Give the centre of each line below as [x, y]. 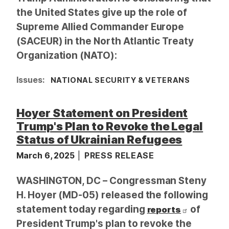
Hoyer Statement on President [102, 113]
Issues [29, 80]
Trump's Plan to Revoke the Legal [110, 127]
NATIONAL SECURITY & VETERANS [120, 80]
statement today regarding [82, 209]
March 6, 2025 [47, 155]
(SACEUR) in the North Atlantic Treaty [105, 41]
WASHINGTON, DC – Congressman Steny [112, 180]
